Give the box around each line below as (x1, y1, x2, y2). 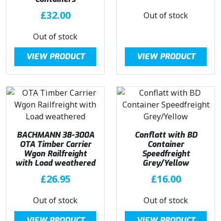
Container (147, 139, 184, 149)
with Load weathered (15, 157, 95, 168)
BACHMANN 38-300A (16, 129, 94, 140)
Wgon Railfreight (24, 148, 87, 159)
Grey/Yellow (143, 157, 189, 168)
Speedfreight (142, 148, 190, 159)
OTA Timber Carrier (19, 139, 91, 149)
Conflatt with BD (134, 129, 197, 140)
